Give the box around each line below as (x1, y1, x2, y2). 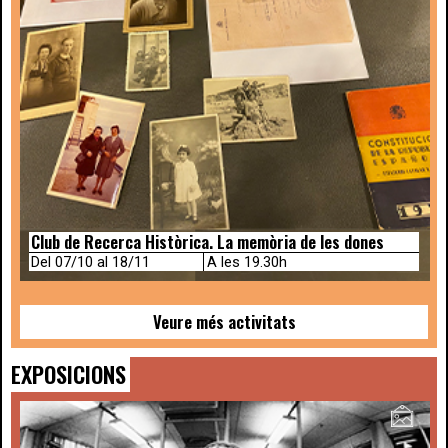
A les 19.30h (206, 253, 287, 272)
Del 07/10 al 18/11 (31, 253, 151, 272)
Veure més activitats (152, 308, 296, 334)
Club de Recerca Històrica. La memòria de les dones (31, 228, 385, 254)
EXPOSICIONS (10, 357, 126, 391)
